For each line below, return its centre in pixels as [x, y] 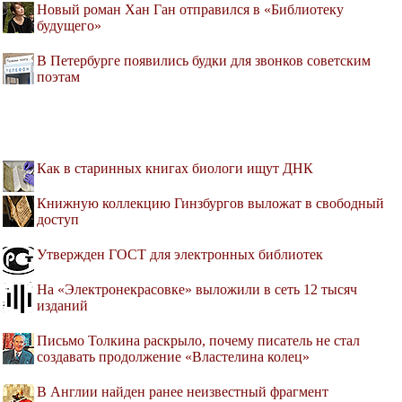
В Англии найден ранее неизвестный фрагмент [183, 391]
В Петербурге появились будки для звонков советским [204, 60]
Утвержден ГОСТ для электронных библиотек [180, 254]
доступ [58, 219]
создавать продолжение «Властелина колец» [173, 356]
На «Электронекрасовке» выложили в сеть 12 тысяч [197, 289]
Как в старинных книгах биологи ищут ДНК [175, 168]
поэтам [58, 76]
